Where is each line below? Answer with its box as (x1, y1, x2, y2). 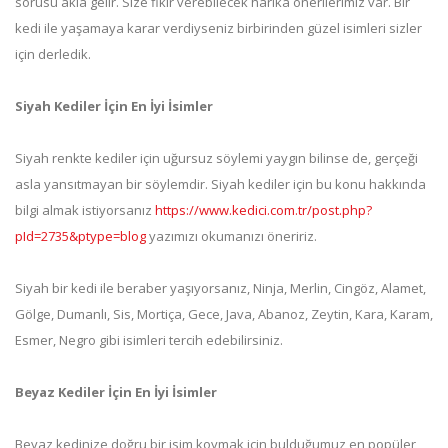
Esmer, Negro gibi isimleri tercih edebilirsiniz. (15, 330, 283, 349)
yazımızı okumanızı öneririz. (146, 226, 317, 245)
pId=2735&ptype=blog (15, 226, 146, 245)
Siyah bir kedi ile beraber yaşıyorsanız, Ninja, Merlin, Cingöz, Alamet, (15, 278, 426, 297)
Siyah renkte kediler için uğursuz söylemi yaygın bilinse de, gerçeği (15, 148, 418, 167)
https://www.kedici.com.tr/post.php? (155, 200, 372, 219)
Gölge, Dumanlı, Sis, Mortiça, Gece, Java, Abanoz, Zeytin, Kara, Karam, (15, 304, 433, 323)
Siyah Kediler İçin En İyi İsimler (15, 96, 213, 115)
